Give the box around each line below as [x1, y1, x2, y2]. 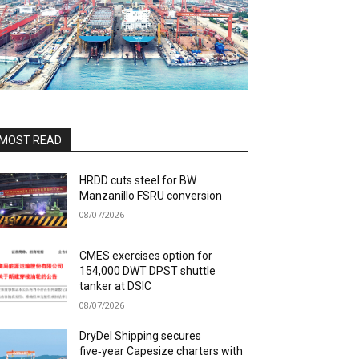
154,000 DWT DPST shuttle [79, 264, 216, 277]
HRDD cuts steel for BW [79, 173, 197, 187]
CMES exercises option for [79, 248, 213, 262]
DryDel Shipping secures [79, 329, 202, 342]
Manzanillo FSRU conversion [79, 188, 223, 202]
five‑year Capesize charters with [79, 344, 244, 357]
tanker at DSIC [79, 279, 152, 292]
